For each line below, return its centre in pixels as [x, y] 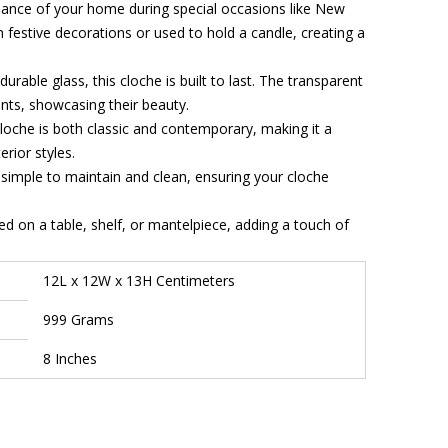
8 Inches [70, 358]
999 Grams [78, 319]
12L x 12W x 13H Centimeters [139, 280]
